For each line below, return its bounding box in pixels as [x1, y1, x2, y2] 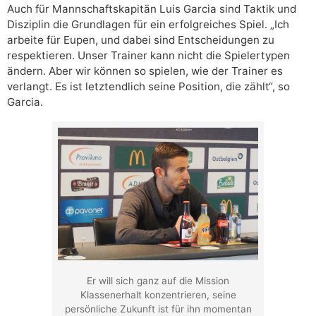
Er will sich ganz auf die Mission [87, 274, 229, 286]
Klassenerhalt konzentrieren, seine [80, 288, 236, 300]
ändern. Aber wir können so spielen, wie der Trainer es [7, 64, 283, 78]
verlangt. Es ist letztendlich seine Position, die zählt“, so [7, 80, 290, 94]
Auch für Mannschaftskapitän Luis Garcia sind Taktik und [7, 2, 296, 16]
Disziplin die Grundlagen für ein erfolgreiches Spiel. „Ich [7, 18, 289, 32]
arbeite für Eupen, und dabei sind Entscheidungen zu [7, 33, 274, 47]
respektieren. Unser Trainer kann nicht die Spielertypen [7, 49, 290, 63]
